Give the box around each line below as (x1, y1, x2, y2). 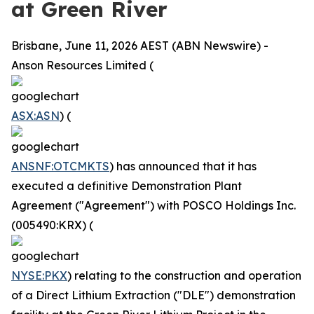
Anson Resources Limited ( (11, 58, 153, 72)
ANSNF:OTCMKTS (11, 159, 109, 173)
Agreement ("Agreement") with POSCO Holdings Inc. (11, 198, 296, 212)
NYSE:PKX (11, 268, 67, 282)
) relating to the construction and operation (67, 268, 301, 282)
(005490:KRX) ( (11, 218, 93, 232)
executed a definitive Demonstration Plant (11, 179, 242, 193)
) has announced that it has (109, 159, 257, 173)
